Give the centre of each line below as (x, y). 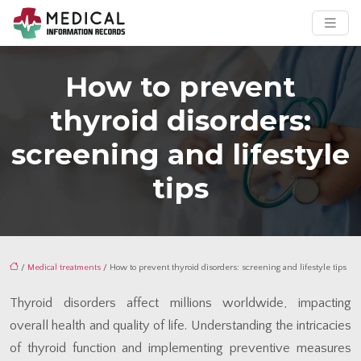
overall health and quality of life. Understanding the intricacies (180, 325)
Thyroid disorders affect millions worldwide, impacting (180, 303)
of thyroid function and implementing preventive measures (180, 348)
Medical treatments (64, 267)
